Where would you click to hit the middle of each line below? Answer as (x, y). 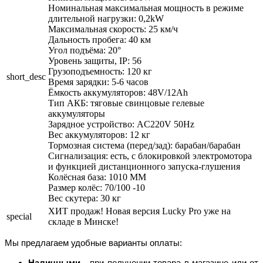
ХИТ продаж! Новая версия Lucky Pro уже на (139, 211)
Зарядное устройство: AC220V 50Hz (121, 124)
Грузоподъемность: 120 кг (100, 71)
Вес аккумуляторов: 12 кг (99, 134)
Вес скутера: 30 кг (85, 198)
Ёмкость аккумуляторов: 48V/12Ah (118, 92)
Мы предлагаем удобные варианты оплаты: (93, 243)
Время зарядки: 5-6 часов (98, 82)
